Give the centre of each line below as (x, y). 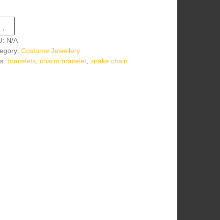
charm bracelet (63, 61)
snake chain (109, 61)
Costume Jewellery (50, 50)
